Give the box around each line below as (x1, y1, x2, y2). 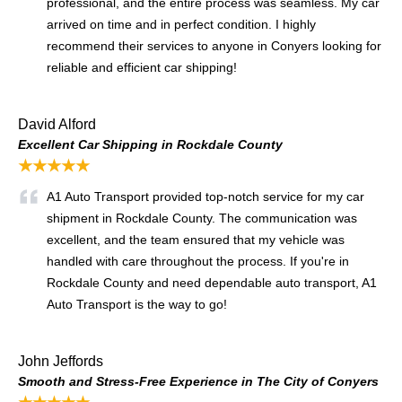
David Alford (18, 116, 96, 132)
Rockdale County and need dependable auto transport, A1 (47, 275, 377, 290)
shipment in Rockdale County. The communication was (47, 210, 357, 225)
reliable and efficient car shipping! (47, 59, 237, 74)
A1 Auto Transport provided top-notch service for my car (47, 188, 364, 204)
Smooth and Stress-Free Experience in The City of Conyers (18, 373, 379, 389)
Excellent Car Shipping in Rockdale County (18, 136, 283, 152)
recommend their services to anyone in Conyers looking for (47, 38, 381, 53)
